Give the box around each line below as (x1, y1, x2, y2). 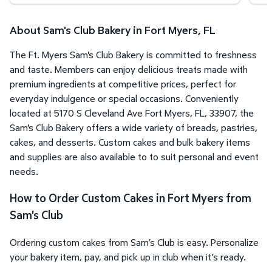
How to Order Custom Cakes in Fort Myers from (10, 190, 251, 206)
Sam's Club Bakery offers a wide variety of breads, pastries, (10, 120, 257, 134)
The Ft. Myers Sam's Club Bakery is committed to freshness (10, 47, 257, 61)
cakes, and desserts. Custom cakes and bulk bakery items (10, 135, 250, 149)
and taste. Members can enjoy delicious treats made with (10, 62, 248, 76)
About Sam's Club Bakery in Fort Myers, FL (10, 22, 216, 38)
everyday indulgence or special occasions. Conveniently (10, 91, 239, 105)
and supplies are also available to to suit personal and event (10, 149, 259, 163)
